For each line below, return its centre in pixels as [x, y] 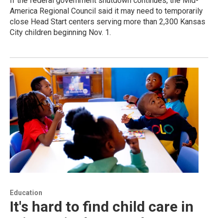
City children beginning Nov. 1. [60, 32]
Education [26, 192]
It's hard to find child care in [102, 206]
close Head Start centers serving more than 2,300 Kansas [108, 21]
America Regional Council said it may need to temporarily [106, 11]
